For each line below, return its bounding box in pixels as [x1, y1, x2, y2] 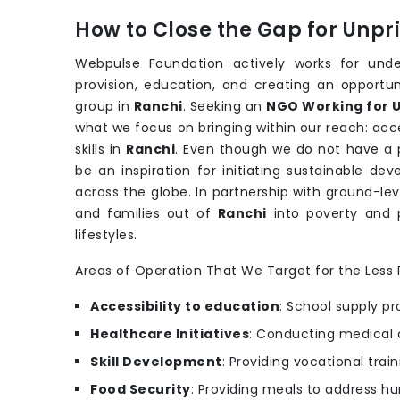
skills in [75, 140, 127, 159]
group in [75, 97, 134, 116]
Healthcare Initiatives [90, 325, 249, 344]
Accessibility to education [90, 297, 279, 316]
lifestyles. [75, 226, 137, 245]
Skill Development [90, 353, 222, 371]
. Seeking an [182, 97, 267, 116]
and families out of [75, 204, 218, 223]
